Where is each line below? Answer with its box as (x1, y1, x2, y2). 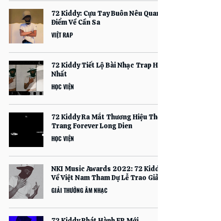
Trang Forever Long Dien (51, 121, 132, 130)
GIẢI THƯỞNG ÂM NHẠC (51, 186, 108, 194)
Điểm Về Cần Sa (51, 18, 100, 27)
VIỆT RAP (51, 31, 73, 39)
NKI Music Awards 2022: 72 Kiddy (51, 164, 163, 173)
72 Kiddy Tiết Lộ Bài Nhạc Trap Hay (51, 61, 165, 70)
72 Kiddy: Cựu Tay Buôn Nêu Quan (51, 9, 160, 18)
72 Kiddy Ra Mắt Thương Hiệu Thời (51, 112, 163, 121)
